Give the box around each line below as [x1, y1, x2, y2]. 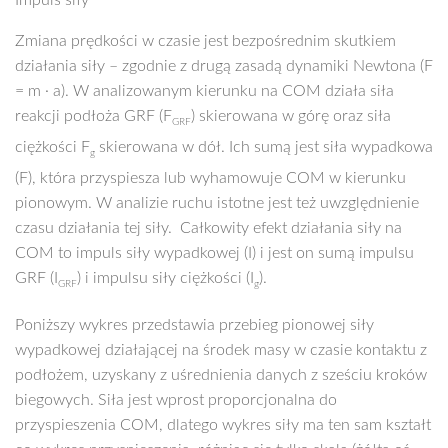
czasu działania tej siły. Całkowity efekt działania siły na [15, 219, 402, 236]
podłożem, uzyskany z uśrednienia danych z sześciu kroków [15, 367, 427, 383]
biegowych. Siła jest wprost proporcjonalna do [15, 392, 337, 408]
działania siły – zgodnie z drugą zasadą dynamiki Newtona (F [15, 57, 433, 74]
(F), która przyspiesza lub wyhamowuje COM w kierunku [15, 169, 406, 186]
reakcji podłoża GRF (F [15, 107, 172, 124]
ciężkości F [15, 138, 90, 155]
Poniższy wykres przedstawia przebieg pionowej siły [15, 317, 374, 333]
